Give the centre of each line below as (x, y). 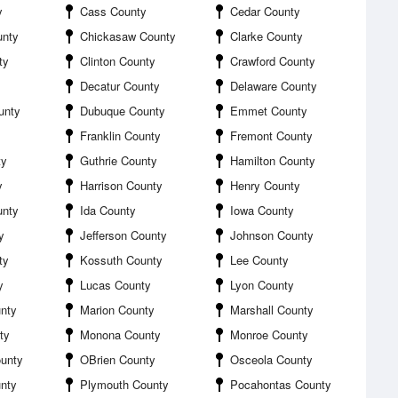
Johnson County (272, 235)
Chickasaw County (128, 36)
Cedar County (265, 11)
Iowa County (262, 210)
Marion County (117, 310)
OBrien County (118, 359)
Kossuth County (121, 260)
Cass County (113, 11)
